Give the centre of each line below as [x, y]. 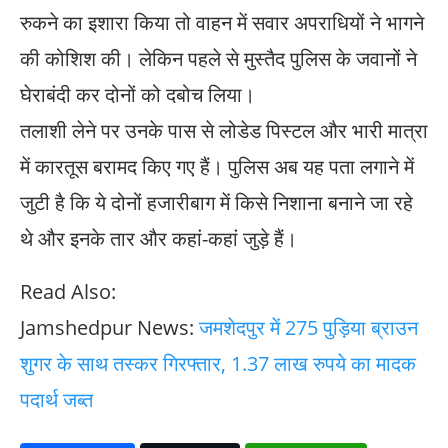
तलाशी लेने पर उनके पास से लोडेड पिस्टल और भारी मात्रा [224, 131]
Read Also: [68, 292]
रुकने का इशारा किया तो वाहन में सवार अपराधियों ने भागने [222, 23]
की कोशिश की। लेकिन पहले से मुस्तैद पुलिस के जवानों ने [218, 59]
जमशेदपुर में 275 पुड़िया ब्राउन [308, 328]
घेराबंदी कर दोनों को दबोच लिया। [137, 95]
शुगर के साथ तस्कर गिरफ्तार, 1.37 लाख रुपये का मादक [218, 364]
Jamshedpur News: [109, 328]
